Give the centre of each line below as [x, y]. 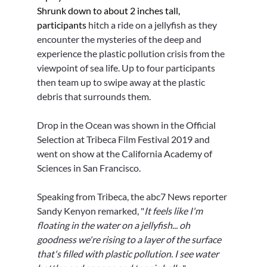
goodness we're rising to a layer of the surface [130, 240]
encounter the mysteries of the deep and [120, 39]
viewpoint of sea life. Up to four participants [127, 68]
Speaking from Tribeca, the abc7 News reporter [133, 197]
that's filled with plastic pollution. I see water [129, 254]
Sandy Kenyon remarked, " [91, 211]
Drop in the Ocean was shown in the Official [128, 125]
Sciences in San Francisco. [89, 168]
